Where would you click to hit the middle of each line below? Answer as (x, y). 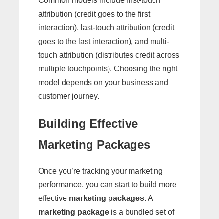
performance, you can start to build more (107, 185)
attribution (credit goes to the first (94, 14)
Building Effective (88, 123)
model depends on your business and (103, 82)
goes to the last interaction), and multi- (104, 41)
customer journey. (69, 96)
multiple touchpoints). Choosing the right (108, 68)
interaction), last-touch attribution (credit (106, 27)
